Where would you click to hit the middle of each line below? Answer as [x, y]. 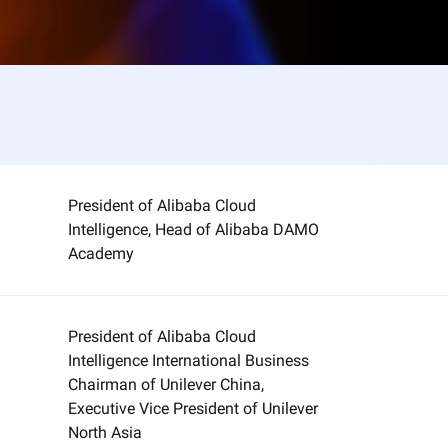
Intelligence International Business [189, 360]
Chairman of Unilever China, [166, 384]
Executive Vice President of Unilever [193, 408]
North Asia [105, 432]
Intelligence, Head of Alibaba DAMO [194, 229]
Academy [101, 253]
